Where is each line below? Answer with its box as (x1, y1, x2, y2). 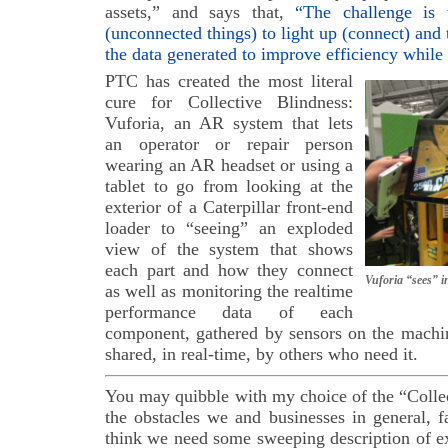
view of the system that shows (105, 239, 353, 259)
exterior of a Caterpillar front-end (105, 197, 353, 217)
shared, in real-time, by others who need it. (105, 344, 418, 364)
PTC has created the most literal (105, 71, 353, 91)
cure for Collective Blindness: (105, 92, 353, 112)
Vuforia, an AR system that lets (105, 113, 353, 133)
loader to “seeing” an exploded (105, 218, 353, 238)
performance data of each (105, 302, 353, 322)
